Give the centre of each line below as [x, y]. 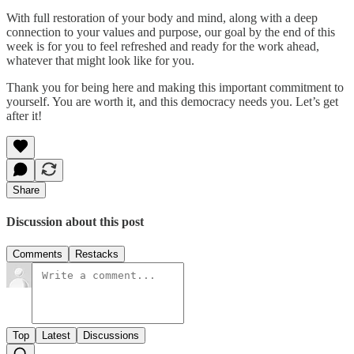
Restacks [97, 254]
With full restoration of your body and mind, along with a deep [162, 17]
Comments [38, 254]
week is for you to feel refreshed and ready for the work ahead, [163, 46]
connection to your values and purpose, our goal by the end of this [171, 32]
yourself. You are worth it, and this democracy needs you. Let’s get [172, 101]
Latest [56, 336]
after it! [24, 115]
